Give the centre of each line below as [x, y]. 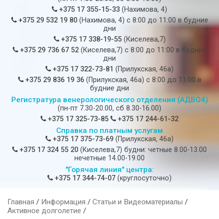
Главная [21, 202]
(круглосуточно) [143, 178]
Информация [63, 202]
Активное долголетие [44, 211]
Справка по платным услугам [109, 131]
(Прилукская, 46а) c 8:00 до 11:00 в [142, 80]
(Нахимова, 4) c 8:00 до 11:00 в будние [142, 21]
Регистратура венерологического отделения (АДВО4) [109, 100]
